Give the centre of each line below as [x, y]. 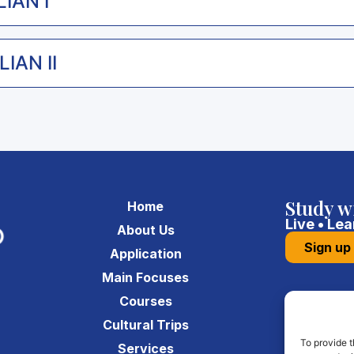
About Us [145, 230]
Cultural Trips [145, 325]
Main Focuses [146, 278]
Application [145, 254]
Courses [145, 301]
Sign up [327, 248]
